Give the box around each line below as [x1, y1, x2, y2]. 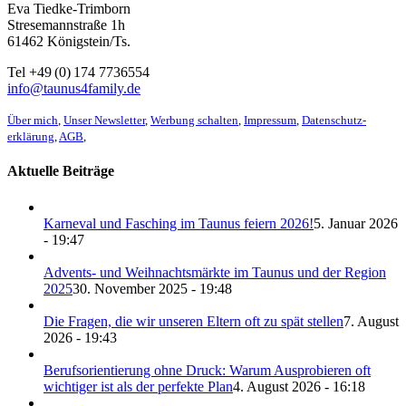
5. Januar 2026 [314, 215, 398, 231]
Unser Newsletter [63, 113, 145, 128]
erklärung [7, 130, 54, 144]
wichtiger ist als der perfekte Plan [43, 378, 233, 394]
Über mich [7, 113, 58, 128]
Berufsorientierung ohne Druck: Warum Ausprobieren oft [43, 362, 371, 378]
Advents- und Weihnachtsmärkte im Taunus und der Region [43, 264, 386, 280]
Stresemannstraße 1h [7, 17, 125, 34]
